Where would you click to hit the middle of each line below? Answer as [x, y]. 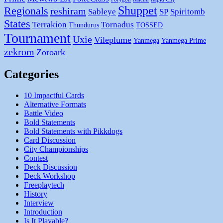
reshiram [68, 11]
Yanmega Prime [184, 41]
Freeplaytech [44, 185]
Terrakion [50, 25]
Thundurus [84, 25]
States [17, 24]
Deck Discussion [51, 167]
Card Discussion [50, 140]
